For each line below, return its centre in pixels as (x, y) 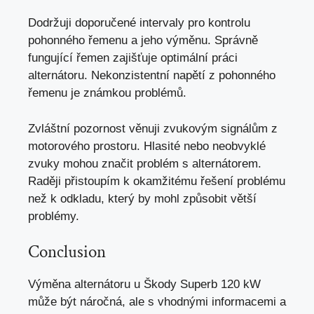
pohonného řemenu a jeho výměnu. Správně (143, 41)
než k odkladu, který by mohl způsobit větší (142, 198)
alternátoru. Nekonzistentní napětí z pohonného (152, 76)
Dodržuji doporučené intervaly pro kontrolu (139, 23)
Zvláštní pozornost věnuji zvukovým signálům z (153, 128)
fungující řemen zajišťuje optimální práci (133, 58)
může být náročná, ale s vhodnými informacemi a (157, 302)
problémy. (54, 216)
